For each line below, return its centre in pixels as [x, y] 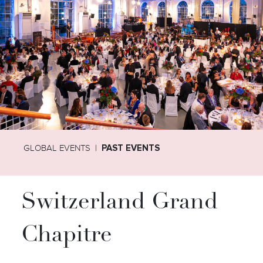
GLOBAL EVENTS [57, 148]
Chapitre [66, 236]
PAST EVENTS [131, 148]
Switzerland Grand [119, 203]
